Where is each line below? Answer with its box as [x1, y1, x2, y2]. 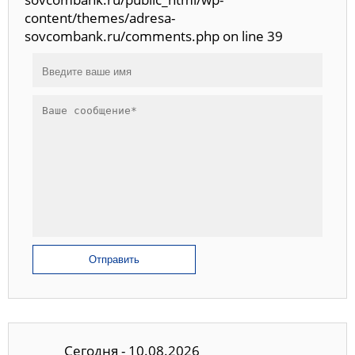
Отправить [89, 253, 139, 265]
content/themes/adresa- [25, 8, 175, 27]
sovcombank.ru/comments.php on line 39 [25, 26, 283, 45]
